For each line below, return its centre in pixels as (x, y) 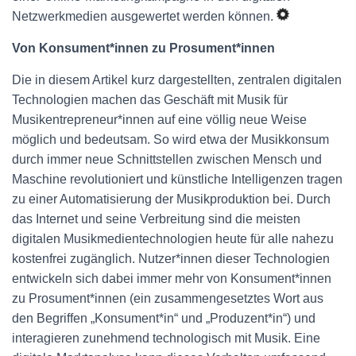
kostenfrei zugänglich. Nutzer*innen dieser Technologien (171, 259)
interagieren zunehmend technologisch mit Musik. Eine (166, 338)
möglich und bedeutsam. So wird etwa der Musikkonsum (170, 139)
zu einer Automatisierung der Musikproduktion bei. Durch (171, 199)
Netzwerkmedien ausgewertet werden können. (144, 16)
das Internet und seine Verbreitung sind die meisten (156, 219)
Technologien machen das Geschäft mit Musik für (150, 100)
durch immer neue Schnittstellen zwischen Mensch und (167, 159)
